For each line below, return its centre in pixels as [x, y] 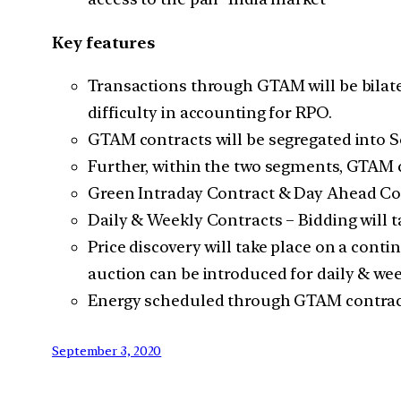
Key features [103, 42]
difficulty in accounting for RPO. [210, 113]
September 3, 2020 [107, 351]
